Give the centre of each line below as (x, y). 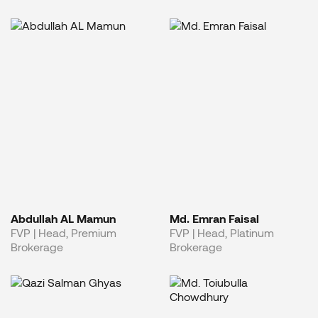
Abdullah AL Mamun (63, 218)
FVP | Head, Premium (64, 232)
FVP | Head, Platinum (222, 232)
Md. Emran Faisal (214, 218)
